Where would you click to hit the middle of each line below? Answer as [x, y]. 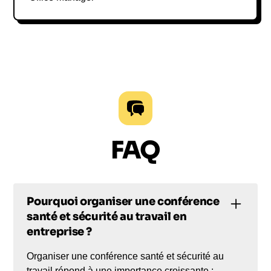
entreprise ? [60, 231]
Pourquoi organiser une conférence [123, 201]
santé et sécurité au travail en [107, 216]
